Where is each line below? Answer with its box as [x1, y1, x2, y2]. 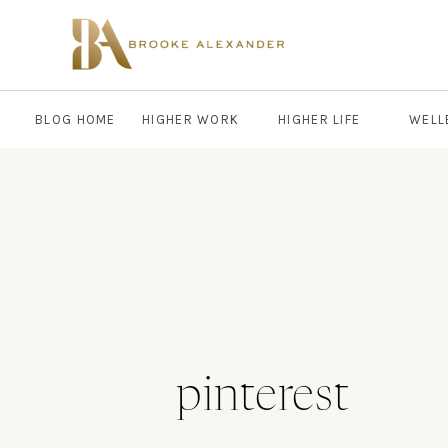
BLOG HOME [35, 112, 116, 127]
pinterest [176, 375, 350, 420]
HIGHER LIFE [278, 112, 361, 127]
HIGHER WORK [142, 112, 240, 127]
